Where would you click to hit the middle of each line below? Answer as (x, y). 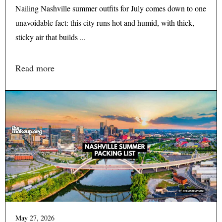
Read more (35, 68)
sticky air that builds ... (51, 37)
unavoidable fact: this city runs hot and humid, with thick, (105, 22)
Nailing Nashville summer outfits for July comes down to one (111, 8)
